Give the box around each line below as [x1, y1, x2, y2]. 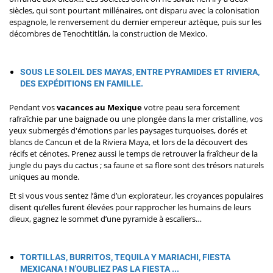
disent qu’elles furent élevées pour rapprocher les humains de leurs [9, 202, 251, 213]
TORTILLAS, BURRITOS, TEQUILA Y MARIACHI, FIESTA [19, 252, 230, 263]
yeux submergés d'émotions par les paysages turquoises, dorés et [9, 125, 247, 136]
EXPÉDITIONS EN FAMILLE [35, 79, 141, 89]
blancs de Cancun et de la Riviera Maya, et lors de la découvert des [9, 136, 247, 148]
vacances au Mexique [57, 102, 142, 113]
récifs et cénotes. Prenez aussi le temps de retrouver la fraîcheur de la [9, 148, 258, 160]
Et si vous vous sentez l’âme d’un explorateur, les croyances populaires [9, 190, 263, 202]
